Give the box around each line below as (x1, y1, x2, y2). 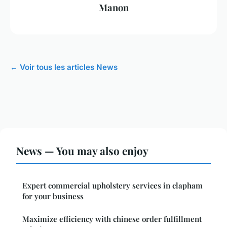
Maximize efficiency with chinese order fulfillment (22, 214, 202, 224)
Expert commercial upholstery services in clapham (22, 180, 203, 191)
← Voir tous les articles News (10, 62, 118, 72)
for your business (22, 191, 84, 202)
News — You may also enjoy (16, 143, 148, 158)
